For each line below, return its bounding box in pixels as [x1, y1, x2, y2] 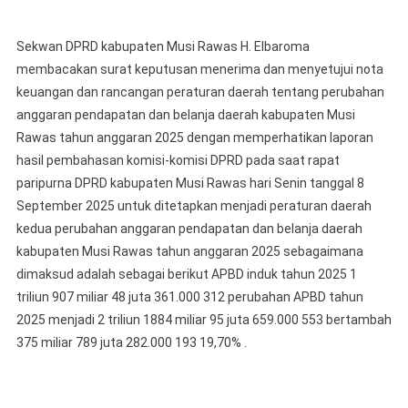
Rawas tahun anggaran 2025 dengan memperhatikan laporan [15, 130, 373, 146]
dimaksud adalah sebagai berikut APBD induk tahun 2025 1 [15, 267, 357, 282]
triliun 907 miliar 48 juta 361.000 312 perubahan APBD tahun [15, 290, 363, 305]
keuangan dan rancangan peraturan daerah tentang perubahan [15, 85, 384, 100]
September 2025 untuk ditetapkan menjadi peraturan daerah [15, 199, 372, 214]
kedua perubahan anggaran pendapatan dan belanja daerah [15, 221, 362, 237]
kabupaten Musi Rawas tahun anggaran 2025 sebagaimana [15, 244, 363, 260]
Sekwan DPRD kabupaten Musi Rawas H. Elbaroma [15, 39, 310, 55]
